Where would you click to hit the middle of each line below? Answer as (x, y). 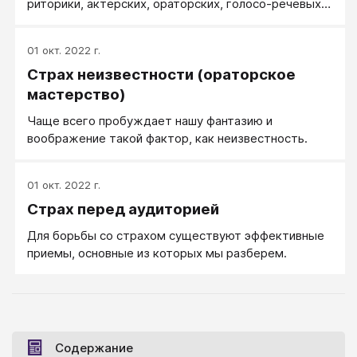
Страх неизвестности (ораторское (161, 75)
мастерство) (76, 95)
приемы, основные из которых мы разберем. (157, 253)
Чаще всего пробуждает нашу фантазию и (150, 121)
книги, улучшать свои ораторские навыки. (146, 39)
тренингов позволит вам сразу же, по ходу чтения (172, 22)
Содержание (94, 347)
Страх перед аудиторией (123, 210)
